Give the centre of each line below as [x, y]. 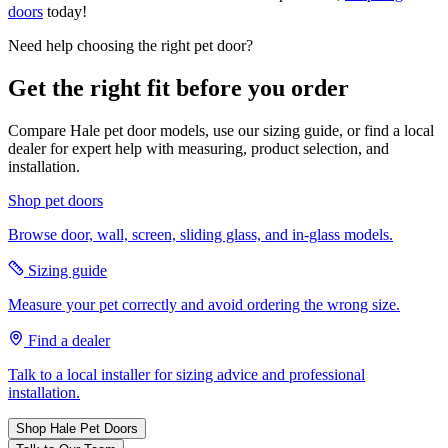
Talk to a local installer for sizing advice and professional [186, 375]
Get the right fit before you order [178, 88]
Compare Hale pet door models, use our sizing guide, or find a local [221, 131]
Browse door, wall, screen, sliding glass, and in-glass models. [200, 235]
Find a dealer [67, 341]
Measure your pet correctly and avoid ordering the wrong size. [204, 305]
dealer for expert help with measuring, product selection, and [198, 149]
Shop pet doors [55, 201]
